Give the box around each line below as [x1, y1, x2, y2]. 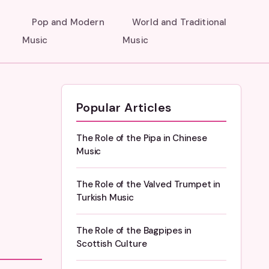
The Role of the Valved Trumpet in [76, 178, 221, 190]
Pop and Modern [31, 16, 104, 28]
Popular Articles [76, 100, 172, 115]
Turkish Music [76, 192, 134, 204]
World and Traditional [132, 16, 227, 28]
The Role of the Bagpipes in [76, 225, 192, 237]
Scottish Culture [76, 238, 147, 250]
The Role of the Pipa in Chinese [76, 132, 207, 144]
